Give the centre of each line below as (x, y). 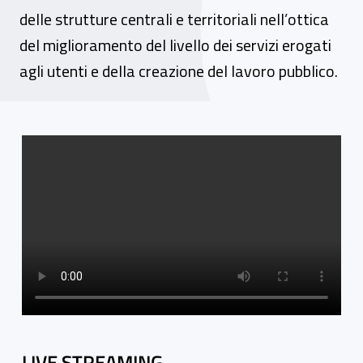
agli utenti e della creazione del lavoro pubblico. (179, 71)
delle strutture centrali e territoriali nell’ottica (174, 19)
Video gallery (73, 147)
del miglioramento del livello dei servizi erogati (175, 45)
